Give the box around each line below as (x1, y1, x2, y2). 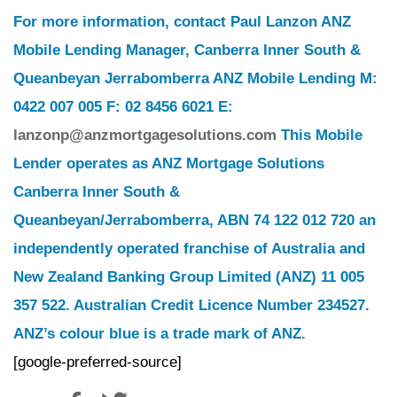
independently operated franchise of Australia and (13, 240, 365, 257)
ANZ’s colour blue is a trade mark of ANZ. (13, 325, 306, 342)
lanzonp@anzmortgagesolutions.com (13, 127, 276, 144)
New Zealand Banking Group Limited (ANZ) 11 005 (13, 269, 364, 285)
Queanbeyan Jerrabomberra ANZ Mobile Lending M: (13, 70, 378, 87)
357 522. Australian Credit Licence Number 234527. (13, 297, 370, 314)
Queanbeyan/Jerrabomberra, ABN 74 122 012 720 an (13, 212, 376, 229)
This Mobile (276, 127, 362, 144)
